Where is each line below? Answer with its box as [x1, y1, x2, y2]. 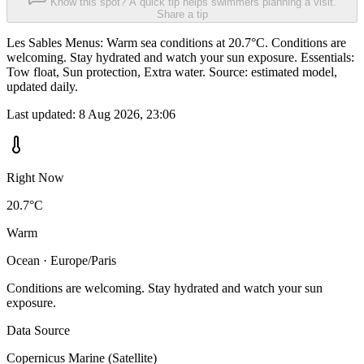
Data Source [6, 323, 70, 338]
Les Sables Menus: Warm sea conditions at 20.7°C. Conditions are [6, 36, 346, 50]
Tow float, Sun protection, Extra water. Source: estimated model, [6, 65, 337, 80]
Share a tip [156, 8, 208, 21]
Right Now [6, 171, 64, 185]
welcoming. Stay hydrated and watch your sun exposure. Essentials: [6, 50, 354, 65]
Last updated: [6, 107, 79, 122]
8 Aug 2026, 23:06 [79, 107, 175, 122]
